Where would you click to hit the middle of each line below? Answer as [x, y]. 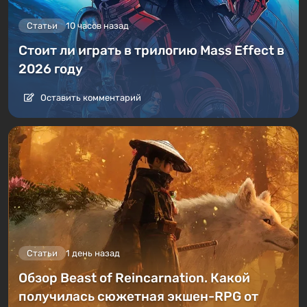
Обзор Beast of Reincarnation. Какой [134, 278]
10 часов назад [97, 25]
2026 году [51, 69]
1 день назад [93, 253]
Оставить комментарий [90, 97]
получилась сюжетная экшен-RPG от [138, 296]
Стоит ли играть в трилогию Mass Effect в [151, 50]
